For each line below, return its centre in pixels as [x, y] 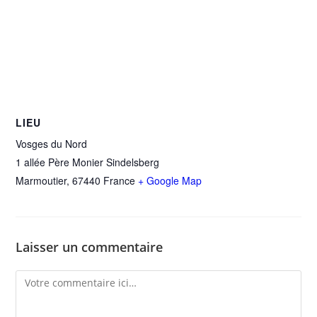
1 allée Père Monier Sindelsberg [88, 162]
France [120, 181]
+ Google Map [170, 181]
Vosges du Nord [52, 144]
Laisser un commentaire [90, 247]
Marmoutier [41, 181]
